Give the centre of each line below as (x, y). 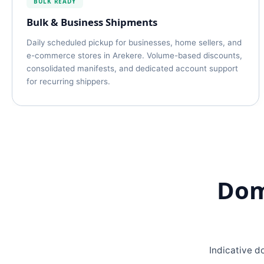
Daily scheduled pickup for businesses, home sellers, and (134, 42)
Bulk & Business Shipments (92, 22)
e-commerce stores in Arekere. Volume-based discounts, (134, 55)
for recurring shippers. (68, 81)
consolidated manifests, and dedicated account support (132, 68)
